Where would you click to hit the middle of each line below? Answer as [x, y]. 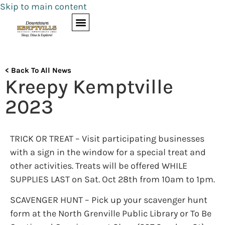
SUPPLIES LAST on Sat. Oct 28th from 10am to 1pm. [113, 179]
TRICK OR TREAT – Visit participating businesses [107, 139]
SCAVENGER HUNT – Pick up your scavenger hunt [109, 200]
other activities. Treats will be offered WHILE [99, 166]
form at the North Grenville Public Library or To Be [111, 214]
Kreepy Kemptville [89, 87]
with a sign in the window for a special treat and [108, 152]
